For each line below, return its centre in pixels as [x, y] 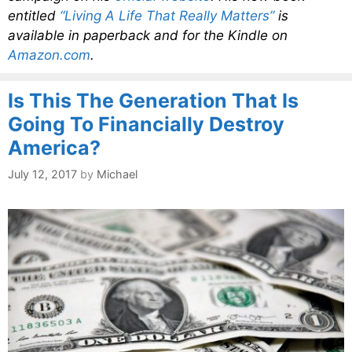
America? [54, 148]
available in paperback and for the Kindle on [148, 36]
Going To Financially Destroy [146, 125]
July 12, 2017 [42, 174]
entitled [34, 16]
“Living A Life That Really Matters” [167, 16]
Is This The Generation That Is [153, 101]
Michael [117, 174]
